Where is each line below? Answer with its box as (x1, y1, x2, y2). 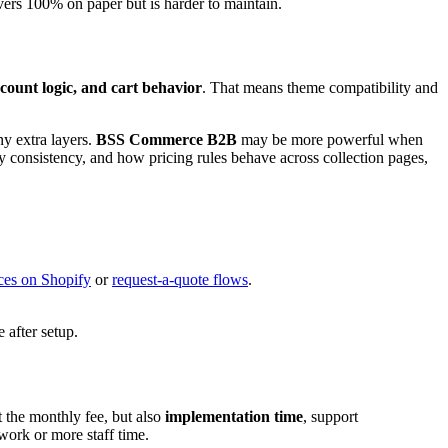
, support (303, 408, 358, 426)
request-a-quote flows (112, 271, 248, 289)
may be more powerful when (237, 131, 423, 149)
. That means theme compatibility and (202, 79, 438, 97)
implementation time (165, 408, 303, 426)
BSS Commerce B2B (96, 131, 237, 149)
